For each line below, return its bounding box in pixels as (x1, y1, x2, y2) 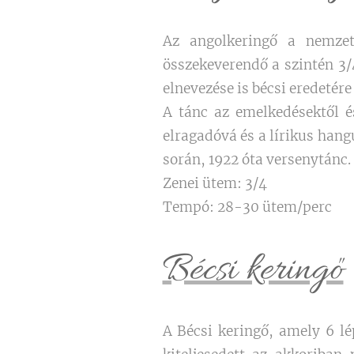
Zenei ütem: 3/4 (162, 175, 267, 192)
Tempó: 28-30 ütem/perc (162, 198, 332, 216)
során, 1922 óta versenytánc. (162, 151, 351, 168)
